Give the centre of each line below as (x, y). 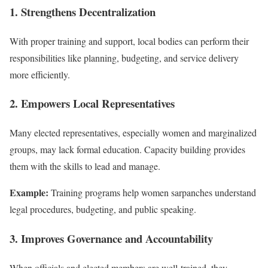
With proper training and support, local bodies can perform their (129, 41)
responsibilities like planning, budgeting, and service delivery (124, 57)
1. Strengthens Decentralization (83, 12)
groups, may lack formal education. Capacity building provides (127, 150)
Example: (29, 193)
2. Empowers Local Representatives (92, 103)
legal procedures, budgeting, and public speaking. (103, 209)
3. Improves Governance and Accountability (111, 238)
